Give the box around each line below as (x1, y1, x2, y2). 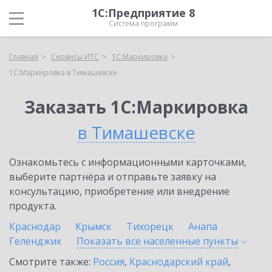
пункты (203, 234, 238, 248)
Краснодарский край (129, 255, 228, 268)
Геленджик (9, 234, 62, 248)
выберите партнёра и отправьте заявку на (9, 170, 216, 183)
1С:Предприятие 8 (92, 5, 195, 20)
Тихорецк (126, 220, 174, 233)
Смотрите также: (9, 255, 93, 268)
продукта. (9, 199, 56, 212)
